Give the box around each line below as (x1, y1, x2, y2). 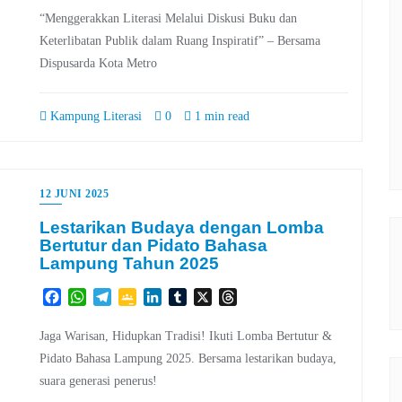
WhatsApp (86, 288, 147, 304)
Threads (237, 288, 283, 304)
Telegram (111, 288, 164, 304)
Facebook (61, 288, 117, 304)
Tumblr (187, 288, 228, 304)
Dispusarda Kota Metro (39, 56, 157, 70)
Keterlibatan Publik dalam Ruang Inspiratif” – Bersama (39, 33, 320, 48)
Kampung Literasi (47, 109, 142, 123)
